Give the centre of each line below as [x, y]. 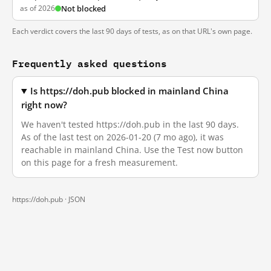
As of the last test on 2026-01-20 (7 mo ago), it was [122, 137]
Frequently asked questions [90, 63]
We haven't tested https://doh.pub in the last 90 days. [130, 124]
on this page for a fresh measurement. [100, 162]
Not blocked [83, 8]
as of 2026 [38, 8]
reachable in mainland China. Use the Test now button [132, 150]
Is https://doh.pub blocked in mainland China [130, 91]
